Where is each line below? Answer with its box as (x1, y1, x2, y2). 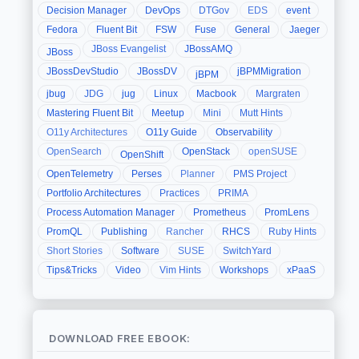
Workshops (220, 264, 269, 276)
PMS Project (233, 168, 288, 180)
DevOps (144, 5, 180, 17)
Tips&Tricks (46, 264, 97, 276)
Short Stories (46, 245, 103, 257)
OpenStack (181, 146, 230, 158)
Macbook (196, 88, 237, 100)
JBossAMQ (184, 43, 232, 55)
